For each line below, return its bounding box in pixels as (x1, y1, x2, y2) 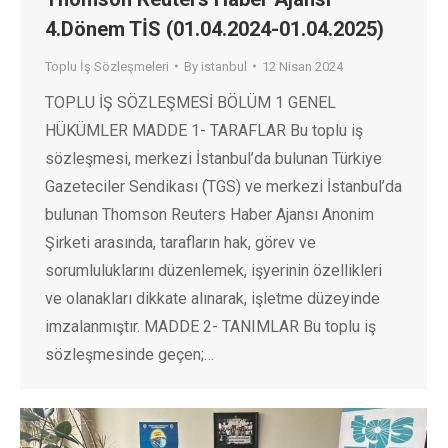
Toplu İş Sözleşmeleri (45, 58, 169, 74)
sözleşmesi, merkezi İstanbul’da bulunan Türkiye (45, 148, 382, 168)
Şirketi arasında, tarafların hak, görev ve (45, 232, 316, 252)
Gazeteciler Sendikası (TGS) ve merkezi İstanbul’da (45, 176, 402, 196)
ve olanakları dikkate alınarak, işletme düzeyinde (45, 288, 380, 308)
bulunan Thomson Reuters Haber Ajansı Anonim (45, 204, 374, 224)
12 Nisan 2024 (262, 58, 343, 74)
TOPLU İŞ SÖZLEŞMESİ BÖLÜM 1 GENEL (45, 92, 336, 112)
